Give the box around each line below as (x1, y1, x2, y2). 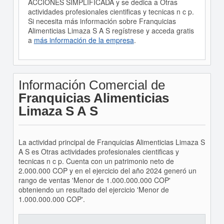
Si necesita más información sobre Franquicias (27, 16, 176, 26)
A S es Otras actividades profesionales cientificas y (18, 146, 179, 156)
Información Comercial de (18, 77, 165, 92)
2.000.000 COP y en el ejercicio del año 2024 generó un (18, 165, 196, 175)
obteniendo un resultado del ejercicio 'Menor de (18, 184, 169, 194)
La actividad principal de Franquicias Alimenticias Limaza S (18, 137, 205, 147)
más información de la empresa (33, 35, 134, 45)
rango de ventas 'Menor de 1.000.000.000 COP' (18, 175, 170, 185)
